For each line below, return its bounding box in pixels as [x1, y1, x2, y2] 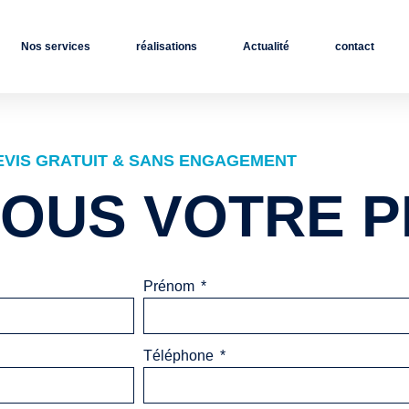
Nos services [20, 40, 90, 53]
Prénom [143, 278, 198, 294]
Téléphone [143, 348, 217, 363]
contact [334, 40, 374, 53]
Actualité [242, 40, 289, 53]
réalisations [135, 40, 197, 53]
